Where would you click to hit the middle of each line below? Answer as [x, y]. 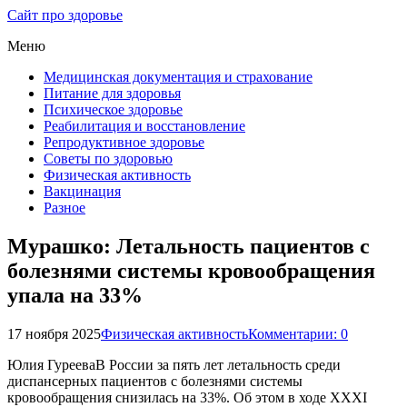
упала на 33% [75, 295]
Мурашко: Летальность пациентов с [189, 246]
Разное [65, 208]
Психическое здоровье [113, 109]
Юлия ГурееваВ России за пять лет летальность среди [174, 364]
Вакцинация [82, 191]
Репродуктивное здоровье [124, 142]
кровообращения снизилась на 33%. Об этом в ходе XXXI [187, 397]
